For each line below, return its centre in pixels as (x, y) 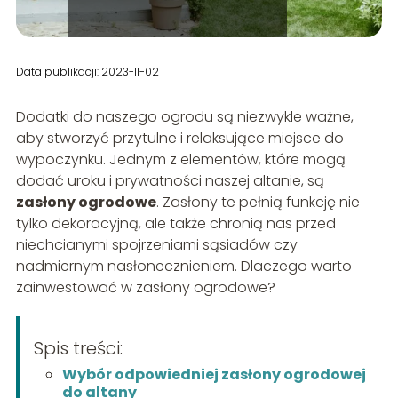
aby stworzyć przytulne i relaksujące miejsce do (179, 138)
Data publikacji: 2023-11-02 (87, 71)
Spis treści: (78, 348)
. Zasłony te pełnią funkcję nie (258, 202)
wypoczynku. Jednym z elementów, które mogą (180, 159)
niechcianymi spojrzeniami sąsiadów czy (156, 244)
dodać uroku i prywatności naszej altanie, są (170, 180)
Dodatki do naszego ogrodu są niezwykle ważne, (184, 116)
